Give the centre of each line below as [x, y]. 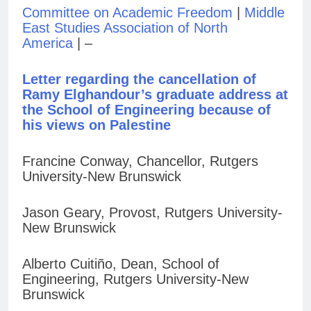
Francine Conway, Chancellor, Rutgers [140, 161]
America [50, 43]
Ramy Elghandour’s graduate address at [155, 95]
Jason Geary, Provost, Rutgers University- [152, 213]
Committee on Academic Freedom [129, 13]
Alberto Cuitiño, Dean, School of [121, 264]
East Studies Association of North [125, 28]
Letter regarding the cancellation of [139, 79]
